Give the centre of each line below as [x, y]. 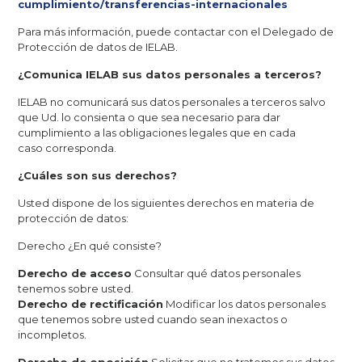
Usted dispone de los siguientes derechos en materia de [166, 203]
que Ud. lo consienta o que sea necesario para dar [149, 117]
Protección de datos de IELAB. [97, 47]
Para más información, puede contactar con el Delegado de [175, 32]
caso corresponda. [67, 148]
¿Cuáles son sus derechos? [97, 175]
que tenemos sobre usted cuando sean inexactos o [152, 319]
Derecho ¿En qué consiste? [89, 246]
